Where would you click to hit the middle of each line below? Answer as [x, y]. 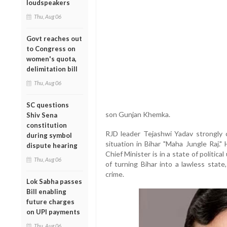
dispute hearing [52, 145]
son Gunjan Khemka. [138, 114]
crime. [115, 174]
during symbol [49, 135]
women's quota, [51, 59]
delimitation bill [52, 69]
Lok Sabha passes [54, 181]
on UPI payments [53, 212]
